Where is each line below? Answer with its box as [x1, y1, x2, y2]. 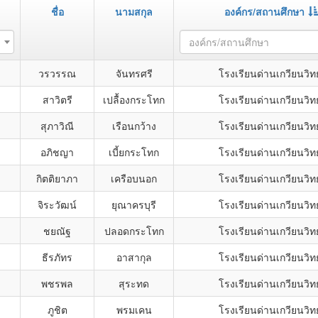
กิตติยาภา [36, 171, 78, 185]
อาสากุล [116, 250, 152, 264]
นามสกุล [115, 4, 153, 18]
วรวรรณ [38, 66, 76, 80]
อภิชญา [40, 145, 74, 159]
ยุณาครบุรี [111, 197, 156, 212]
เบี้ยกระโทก [109, 145, 159, 159]
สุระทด [119, 276, 149, 290]
